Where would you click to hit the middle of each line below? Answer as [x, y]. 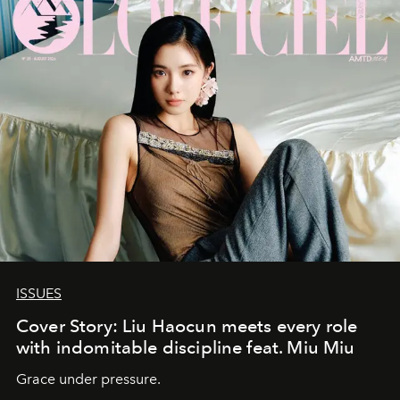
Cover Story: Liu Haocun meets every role [187, 326]
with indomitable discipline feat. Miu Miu [186, 348]
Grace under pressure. [90, 379]
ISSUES [39, 294]
